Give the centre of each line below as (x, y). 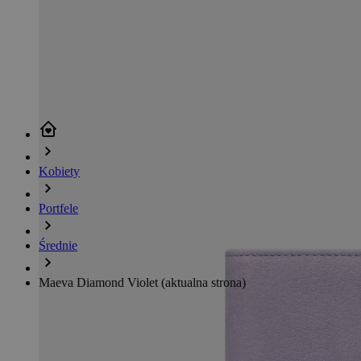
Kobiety (59, 171)
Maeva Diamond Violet (100, 282)
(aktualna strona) (203, 282)
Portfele (58, 208)
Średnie (58, 245)
